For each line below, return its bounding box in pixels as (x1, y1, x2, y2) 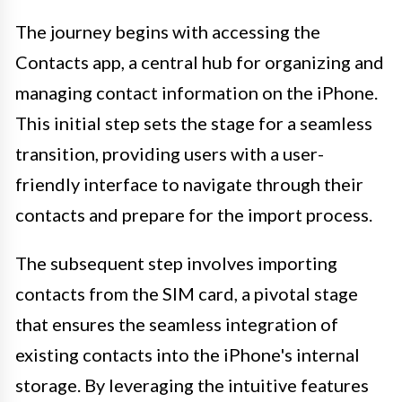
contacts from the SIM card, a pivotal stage (15, 282, 358, 304)
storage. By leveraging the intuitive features (15, 373, 369, 396)
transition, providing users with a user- (15, 142, 324, 164)
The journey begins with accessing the (15, 20, 320, 42)
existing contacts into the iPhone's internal (15, 343, 360, 365)
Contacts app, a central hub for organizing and (15, 50, 384, 73)
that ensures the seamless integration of (15, 312, 338, 335)
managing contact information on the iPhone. (15, 81, 378, 103)
